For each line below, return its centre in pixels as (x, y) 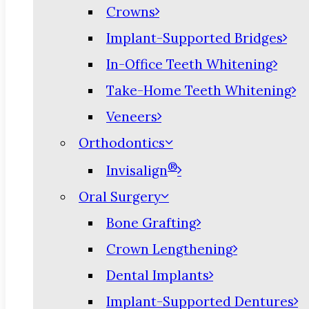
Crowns (131, 12)
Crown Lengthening (170, 249)
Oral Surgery (120, 197)
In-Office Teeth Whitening (190, 64)
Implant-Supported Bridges (195, 38)
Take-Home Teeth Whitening (199, 90)
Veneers (132, 117)
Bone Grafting (151, 223)
